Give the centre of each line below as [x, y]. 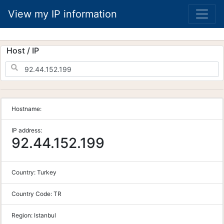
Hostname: [26, 109]
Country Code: [32, 194]
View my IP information [62, 14]
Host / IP [23, 50]
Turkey [47, 172]
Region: [23, 215]
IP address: [27, 130]
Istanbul [45, 215]
